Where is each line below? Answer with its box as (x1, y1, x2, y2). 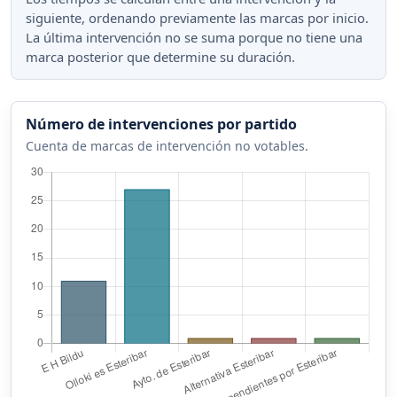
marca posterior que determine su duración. (26, 47, 295, 66)
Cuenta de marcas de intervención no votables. (26, 136, 308, 154)
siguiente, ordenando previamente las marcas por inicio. (26, 8, 369, 27)
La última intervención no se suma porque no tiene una (26, 27, 362, 46)
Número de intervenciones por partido (26, 113, 297, 134)
